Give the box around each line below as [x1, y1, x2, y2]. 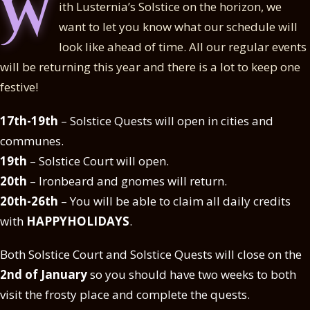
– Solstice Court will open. [27, 152, 169, 169]
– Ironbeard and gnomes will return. [27, 172, 227, 189]
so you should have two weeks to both [87, 266, 296, 283]
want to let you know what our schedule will [58, 19, 298, 35]
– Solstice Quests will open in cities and [58, 112, 273, 129]
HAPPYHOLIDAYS [26, 212, 129, 229]
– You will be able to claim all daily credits [58, 192, 291, 209]
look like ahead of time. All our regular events [58, 39, 307, 55]
